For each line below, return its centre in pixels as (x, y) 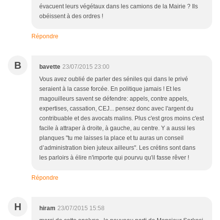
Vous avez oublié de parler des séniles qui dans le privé (114, 79)
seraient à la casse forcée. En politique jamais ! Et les (110, 89)
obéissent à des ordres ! (71, 16)
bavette (50, 67)
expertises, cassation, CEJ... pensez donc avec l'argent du (116, 109)
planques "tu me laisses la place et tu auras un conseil (111, 138)
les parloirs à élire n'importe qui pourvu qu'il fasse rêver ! (114, 158)
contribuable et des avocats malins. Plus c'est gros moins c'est (122, 118)
